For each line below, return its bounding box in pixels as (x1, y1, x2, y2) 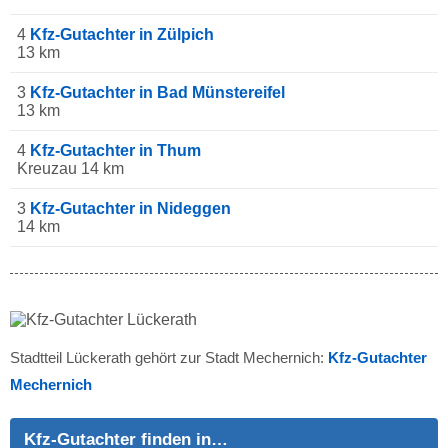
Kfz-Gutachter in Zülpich (30, 26, 214, 44)
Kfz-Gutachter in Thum (30, 142, 201, 160)
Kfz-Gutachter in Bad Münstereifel (30, 84, 285, 102)
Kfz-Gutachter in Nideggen (30, 200, 231, 218)
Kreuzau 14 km (17, 160, 124, 178)
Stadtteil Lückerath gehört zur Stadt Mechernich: (10, 349, 328, 367)
